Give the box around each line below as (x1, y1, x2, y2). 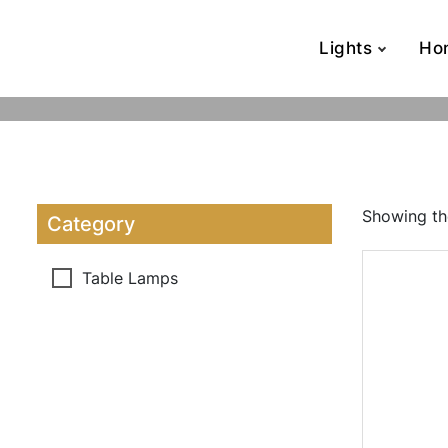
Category (47, 212, 135, 236)
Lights (319, 38, 372, 58)
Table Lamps (82, 267, 178, 288)
